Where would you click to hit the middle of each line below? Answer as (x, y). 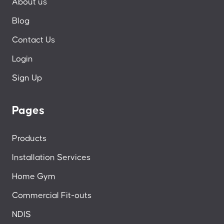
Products (29, 138)
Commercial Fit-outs (52, 195)
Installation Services (51, 157)
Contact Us (33, 40)
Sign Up (27, 78)
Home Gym (34, 176)
